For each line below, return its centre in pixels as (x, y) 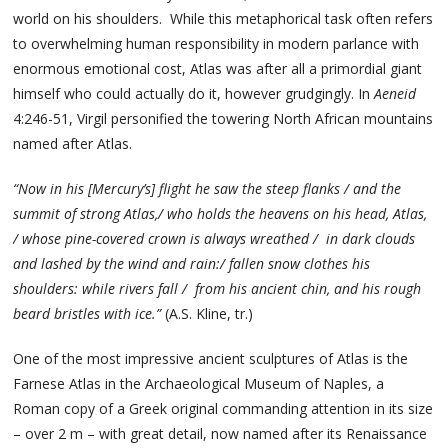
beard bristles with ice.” (89, 313)
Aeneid (395, 93)
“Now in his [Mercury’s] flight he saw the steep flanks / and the (207, 188)
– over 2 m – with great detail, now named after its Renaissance (220, 433)
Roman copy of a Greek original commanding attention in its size (223, 408)
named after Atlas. (73, 143)
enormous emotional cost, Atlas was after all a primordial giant (218, 68)
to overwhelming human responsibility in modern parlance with (216, 43)
